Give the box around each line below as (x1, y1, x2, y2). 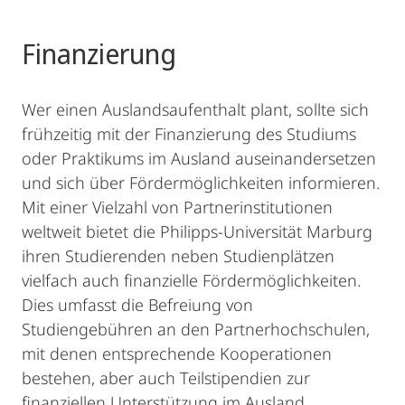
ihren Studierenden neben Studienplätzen (22, 245, 334, 267)
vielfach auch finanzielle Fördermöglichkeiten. (22, 269, 361, 291)
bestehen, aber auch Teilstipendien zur (22, 367, 310, 389)
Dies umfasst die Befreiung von (22, 294, 253, 316)
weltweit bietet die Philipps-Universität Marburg (22, 221, 372, 242)
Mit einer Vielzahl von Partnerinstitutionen (22, 196, 333, 218)
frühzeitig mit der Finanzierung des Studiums (22, 123, 356, 145)
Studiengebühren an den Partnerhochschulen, (22, 318, 370, 340)
